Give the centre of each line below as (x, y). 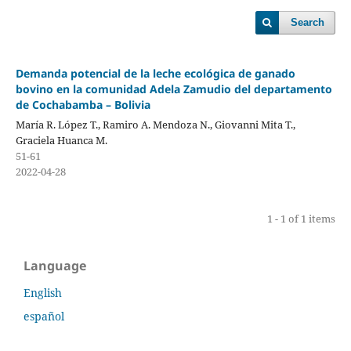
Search (308, 22)
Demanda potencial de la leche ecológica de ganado (155, 73)
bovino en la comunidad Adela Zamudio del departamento (174, 89)
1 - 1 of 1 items (302, 218)
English (43, 292)
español (44, 316)
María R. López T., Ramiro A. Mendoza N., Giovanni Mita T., (155, 124)
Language (55, 265)
